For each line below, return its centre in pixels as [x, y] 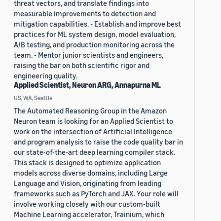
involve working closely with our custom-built [87, 203]
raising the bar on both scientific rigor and [82, 65]
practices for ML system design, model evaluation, [95, 34]
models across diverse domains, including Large [91, 172]
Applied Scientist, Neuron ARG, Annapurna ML [87, 85]
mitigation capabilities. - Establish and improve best [97, 23]
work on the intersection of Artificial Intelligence [93, 131]
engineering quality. [46, 75]
